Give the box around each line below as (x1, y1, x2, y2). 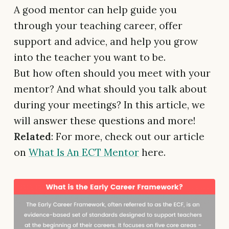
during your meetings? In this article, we (14, 99, 205, 111)
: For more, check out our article (51, 130, 204, 143)
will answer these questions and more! (14, 114, 195, 127)
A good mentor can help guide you (14, 4, 177, 16)
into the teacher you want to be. (14, 51, 166, 64)
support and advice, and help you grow (14, 35, 198, 48)
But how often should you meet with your (14, 67, 211, 80)
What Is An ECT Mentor (29, 146, 139, 159)
